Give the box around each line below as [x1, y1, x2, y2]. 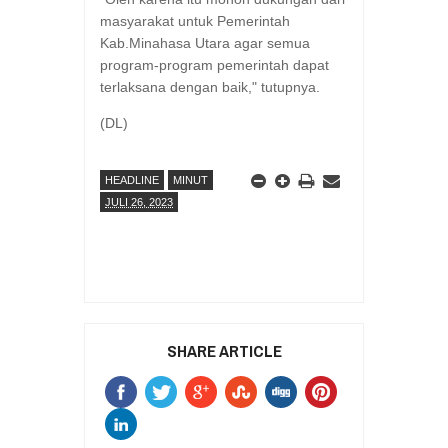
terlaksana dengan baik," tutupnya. [100, 79, 320, 96]
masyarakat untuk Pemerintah [100, 13, 290, 30]
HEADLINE [105, 174, 159, 187]
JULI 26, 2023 [105, 196, 173, 209]
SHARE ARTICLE [167, 339, 283, 363]
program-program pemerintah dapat [100, 57, 329, 74]
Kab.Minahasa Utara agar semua [100, 35, 310, 52]
